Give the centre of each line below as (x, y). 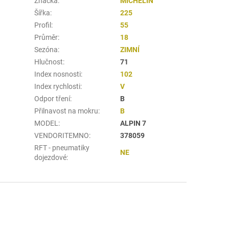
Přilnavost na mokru (66, 111)
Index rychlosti (58, 86)
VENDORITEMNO (62, 135)
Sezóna (46, 49)
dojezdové (51, 157)
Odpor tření (52, 98)
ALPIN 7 (133, 123)
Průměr (46, 37)
